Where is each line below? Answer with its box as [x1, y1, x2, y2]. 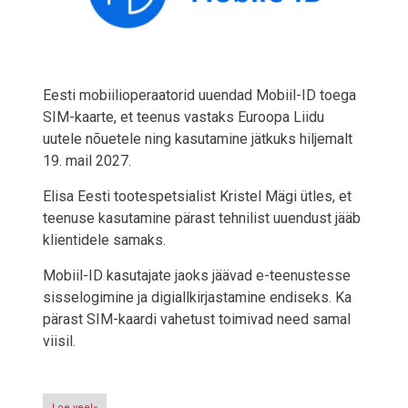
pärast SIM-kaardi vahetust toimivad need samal [43, 311, 351, 329]
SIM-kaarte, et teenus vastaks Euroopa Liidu [43, 108, 324, 127]
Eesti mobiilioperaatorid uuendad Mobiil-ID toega [43, 87, 356, 105]
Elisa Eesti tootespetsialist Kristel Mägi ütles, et [43, 188, 352, 206]
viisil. [43, 332, 76, 351]
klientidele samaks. [43, 231, 166, 250]
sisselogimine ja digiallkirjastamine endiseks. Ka [43, 289, 352, 307]
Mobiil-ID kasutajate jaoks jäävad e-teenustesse [43, 267, 351, 285]
